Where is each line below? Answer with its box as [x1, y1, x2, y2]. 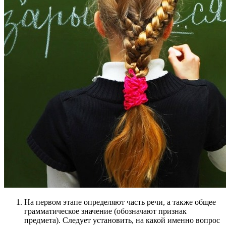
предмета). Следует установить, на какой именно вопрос [24, 216, 220, 225]
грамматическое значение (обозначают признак [24, 207, 187, 216]
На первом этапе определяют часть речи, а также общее [24, 198, 216, 207]
